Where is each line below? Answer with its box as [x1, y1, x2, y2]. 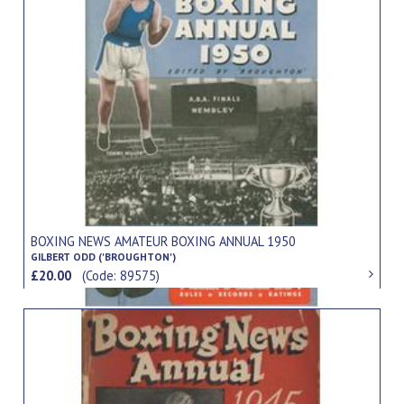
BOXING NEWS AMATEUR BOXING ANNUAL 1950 [31, 233, 297, 251]
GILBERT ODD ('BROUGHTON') [31, 250, 177, 264]
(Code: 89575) [82, 267, 161, 285]
